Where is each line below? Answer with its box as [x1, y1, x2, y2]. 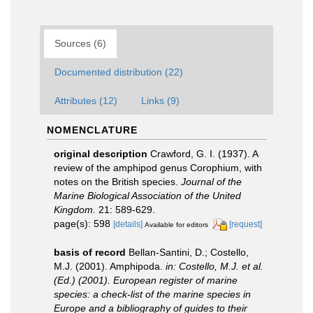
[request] [229, 219, 262, 229]
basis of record [54, 246, 126, 258]
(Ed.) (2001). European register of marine [54, 274, 238, 286]
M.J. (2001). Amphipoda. [54, 260, 166, 272]
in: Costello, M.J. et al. [166, 260, 263, 272]
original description [54, 147, 147, 159]
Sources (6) [54, 37, 106, 49]
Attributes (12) [54, 94, 117, 106]
